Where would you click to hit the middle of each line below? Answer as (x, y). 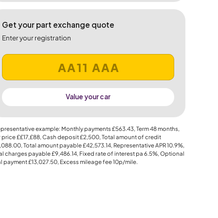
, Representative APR (139, 145)
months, (168, 129)
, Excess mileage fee (85, 162)
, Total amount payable (52, 145)
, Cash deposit (60, 137)
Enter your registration (36, 37)
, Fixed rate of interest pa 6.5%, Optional (130, 154)
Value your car (88, 97)
